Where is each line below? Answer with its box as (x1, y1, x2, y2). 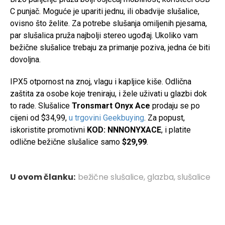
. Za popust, (144, 113, 185, 123)
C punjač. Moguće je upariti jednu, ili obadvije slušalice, (10, 7, 199, 17)
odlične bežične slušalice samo (10, 137, 122, 147)
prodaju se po (150, 101, 200, 111)
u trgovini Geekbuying (69, 113, 144, 123)
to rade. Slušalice (10, 101, 72, 111)
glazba (147, 171, 174, 183)
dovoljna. (10, 55, 41, 65)
